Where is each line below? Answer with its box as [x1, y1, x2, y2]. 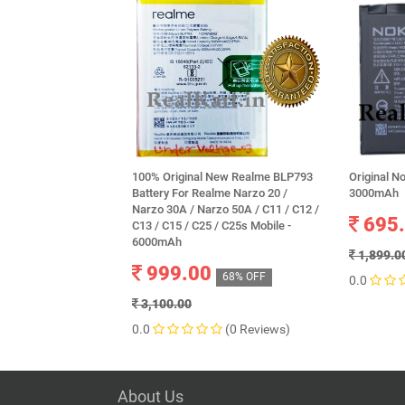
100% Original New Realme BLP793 [132, 170, 313, 184]
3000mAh [349, 186, 399, 200]
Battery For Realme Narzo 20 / [132, 186, 287, 200]
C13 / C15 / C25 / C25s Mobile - [132, 219, 291, 232]
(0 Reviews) [225, 322, 290, 336]
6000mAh [132, 235, 182, 249]
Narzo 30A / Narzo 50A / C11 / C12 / [132, 202, 319, 216]
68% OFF [222, 270, 267, 283]
